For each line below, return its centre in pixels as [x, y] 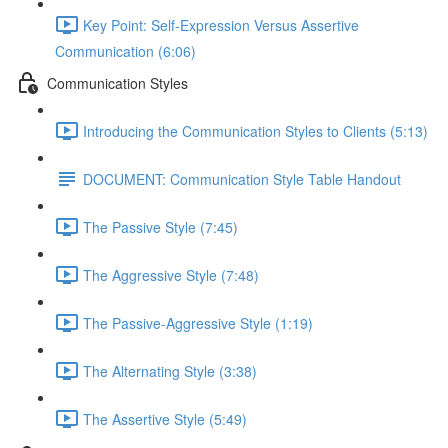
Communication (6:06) [125, 51]
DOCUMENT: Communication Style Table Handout [242, 178]
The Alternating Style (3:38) [170, 370]
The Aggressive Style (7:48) [171, 274]
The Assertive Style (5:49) [165, 418]
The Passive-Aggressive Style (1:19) [198, 322]
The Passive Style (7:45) [160, 226]
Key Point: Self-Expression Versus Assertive [221, 24]
